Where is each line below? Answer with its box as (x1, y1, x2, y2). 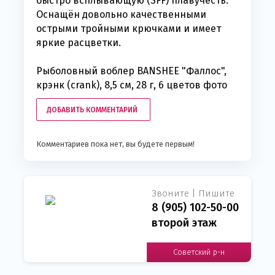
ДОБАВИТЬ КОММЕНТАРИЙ (47, 106, 137, 115)
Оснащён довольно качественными (36, 9, 206, 21)
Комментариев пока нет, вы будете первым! (36, 139, 195, 149)
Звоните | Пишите (152, 188, 234, 199)
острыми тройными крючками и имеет (36, 23, 221, 35)
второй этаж (152, 216, 217, 230)
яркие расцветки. (36, 37, 121, 49)
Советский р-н (173, 247, 225, 257)
